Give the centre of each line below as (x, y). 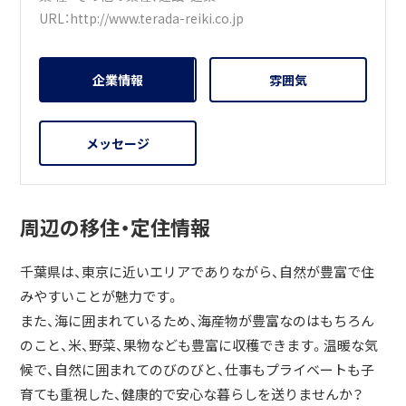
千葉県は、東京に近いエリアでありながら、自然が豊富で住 (198, 272)
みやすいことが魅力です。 (100, 297)
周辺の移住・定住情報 (116, 227)
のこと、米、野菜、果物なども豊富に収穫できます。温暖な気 (199, 346)
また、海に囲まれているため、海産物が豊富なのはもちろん (198, 321)
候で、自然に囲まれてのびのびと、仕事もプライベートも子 (198, 370)
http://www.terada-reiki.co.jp (157, 19)
